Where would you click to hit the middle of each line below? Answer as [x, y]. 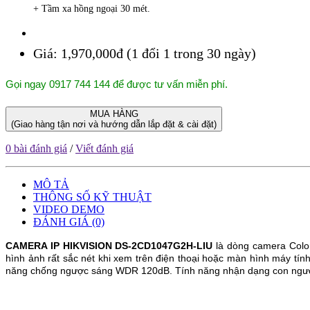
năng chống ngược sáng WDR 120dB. [90, 270]
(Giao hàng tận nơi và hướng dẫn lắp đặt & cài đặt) [114, 124]
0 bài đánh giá [36, 148]
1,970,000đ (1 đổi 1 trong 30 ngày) [158, 53]
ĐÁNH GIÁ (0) [69, 221]
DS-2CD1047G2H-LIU [164, 245]
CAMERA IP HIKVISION [61, 245]
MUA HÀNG [114, 113]
